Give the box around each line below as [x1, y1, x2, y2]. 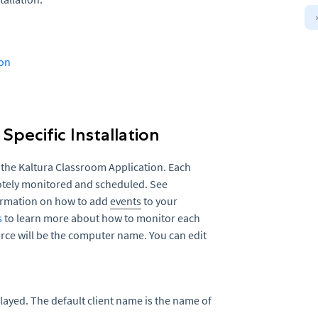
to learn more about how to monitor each [2, 211, 200, 225]
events [110, 194, 141, 208]
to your [141, 194, 177, 208]
